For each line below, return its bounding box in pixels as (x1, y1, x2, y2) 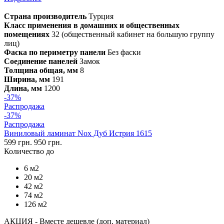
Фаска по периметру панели (4, 47, 105, 56)
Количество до (4, 146, 54, 155)
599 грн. (4, 137, 34, 146)
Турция (86, 11, 113, 20)
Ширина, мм (4, 74, 50, 83)
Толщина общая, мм (4, 65, 78, 74)
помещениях (4, 29, 49, 38)
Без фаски (105, 47, 141, 56)
